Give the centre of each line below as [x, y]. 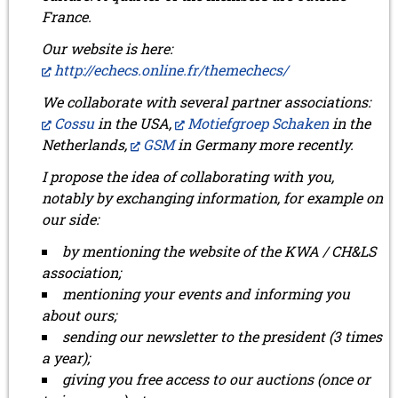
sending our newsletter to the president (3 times [222, 336]
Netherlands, [86, 144]
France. [67, 16]
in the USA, [135, 123]
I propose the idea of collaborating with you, [188, 176]
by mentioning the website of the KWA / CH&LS [219, 251]
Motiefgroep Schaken [258, 123]
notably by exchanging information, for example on [212, 197]
